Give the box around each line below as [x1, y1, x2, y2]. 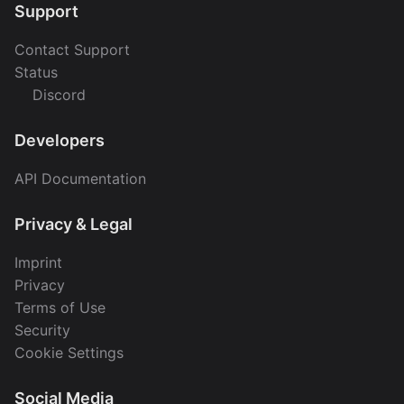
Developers [14, 130, 105, 150]
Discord [32, 85, 86, 104]
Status [14, 62, 58, 81]
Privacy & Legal [14, 214, 133, 234]
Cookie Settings [14, 343, 124, 362]
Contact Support [14, 40, 130, 59]
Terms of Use [14, 298, 106, 317]
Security [14, 320, 70, 339]
